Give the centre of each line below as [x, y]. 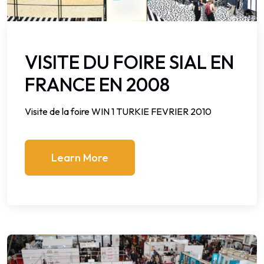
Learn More [80, 158]
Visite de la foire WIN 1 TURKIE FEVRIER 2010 [118, 112]
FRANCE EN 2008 [97, 85]
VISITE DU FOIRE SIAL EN [129, 62]
